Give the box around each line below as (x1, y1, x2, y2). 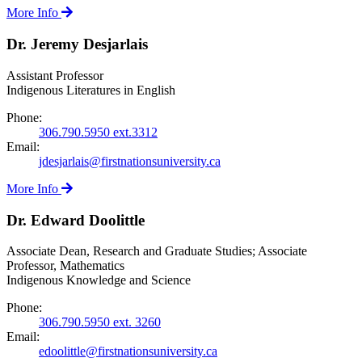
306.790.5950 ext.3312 (39, 124, 158, 139)
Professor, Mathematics (6, 259, 124, 273)
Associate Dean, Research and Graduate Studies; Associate (6, 244, 307, 259)
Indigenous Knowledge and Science (6, 273, 191, 288)
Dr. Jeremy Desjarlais (6, 36, 148, 53)
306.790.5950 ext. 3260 (39, 315, 161, 330)
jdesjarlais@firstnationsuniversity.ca (39, 154, 221, 168)
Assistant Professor (6, 68, 103, 82)
